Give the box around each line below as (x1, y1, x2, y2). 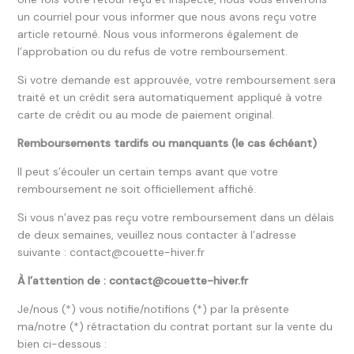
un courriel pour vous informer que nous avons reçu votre (17, 9, 317, 24)
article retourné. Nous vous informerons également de (17, 27, 299, 41)
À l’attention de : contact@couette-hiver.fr (17, 273, 248, 288)
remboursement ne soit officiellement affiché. (17, 182, 256, 196)
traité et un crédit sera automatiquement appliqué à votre (17, 90, 322, 104)
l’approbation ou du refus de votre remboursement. (17, 44, 288, 58)
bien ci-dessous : (17, 337, 107, 351)
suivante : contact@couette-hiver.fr (17, 245, 205, 259)
